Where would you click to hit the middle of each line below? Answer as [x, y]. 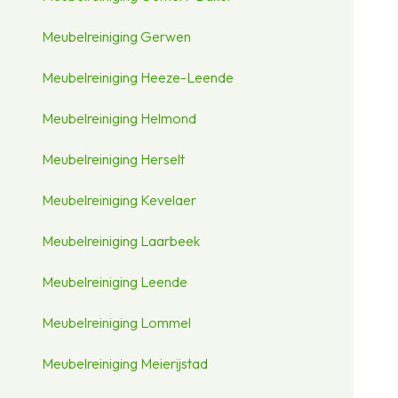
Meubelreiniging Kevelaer [119, 200]
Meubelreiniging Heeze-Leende [138, 78]
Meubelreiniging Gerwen [117, 37]
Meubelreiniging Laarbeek [121, 241]
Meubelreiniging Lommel [117, 323]
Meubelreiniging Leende [115, 282]
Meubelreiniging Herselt [114, 159]
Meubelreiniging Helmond [119, 119]
